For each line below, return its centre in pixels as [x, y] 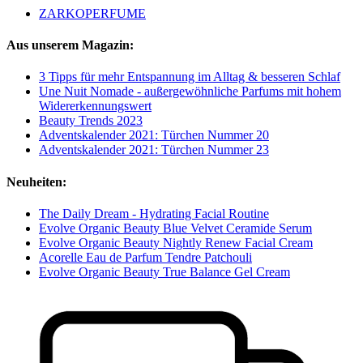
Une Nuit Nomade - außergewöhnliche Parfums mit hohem [190, 92]
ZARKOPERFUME [92, 13]
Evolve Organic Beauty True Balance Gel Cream [164, 271]
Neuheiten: [36, 181]
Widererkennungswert [95, 106]
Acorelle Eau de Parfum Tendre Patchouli [145, 257]
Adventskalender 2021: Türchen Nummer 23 [154, 150]
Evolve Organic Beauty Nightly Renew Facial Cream [176, 242]
